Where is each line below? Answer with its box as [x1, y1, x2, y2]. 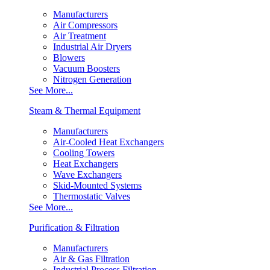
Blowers [53, 52, 85, 63]
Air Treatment [53, 31, 106, 41]
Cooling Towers [53, 148, 115, 158]
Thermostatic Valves [53, 191, 130, 201]
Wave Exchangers [53, 169, 122, 180]
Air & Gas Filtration [53, 254, 130, 264]
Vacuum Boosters [53, 63, 120, 74]
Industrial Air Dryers [53, 42, 131, 52]
